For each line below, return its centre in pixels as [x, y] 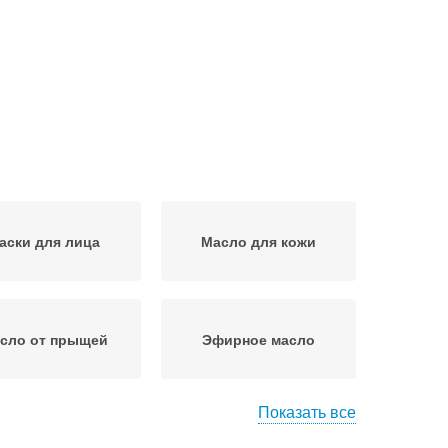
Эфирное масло [258, 339]
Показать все [307, 411]
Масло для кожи [258, 241]
